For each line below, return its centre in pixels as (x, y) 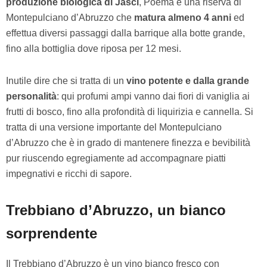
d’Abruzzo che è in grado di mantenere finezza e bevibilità (128, 142)
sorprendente (52, 233)
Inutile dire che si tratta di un (66, 80)
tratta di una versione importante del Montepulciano (114, 127)
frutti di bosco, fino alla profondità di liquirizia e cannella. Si (130, 111)
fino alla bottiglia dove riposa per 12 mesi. (94, 48)
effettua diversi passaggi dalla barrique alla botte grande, (125, 33)
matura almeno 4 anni (183, 17)
